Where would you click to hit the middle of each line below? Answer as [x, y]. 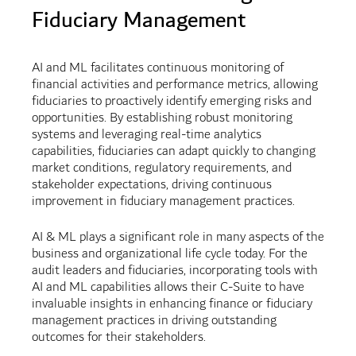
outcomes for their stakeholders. [118, 338]
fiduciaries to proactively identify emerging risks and [171, 102]
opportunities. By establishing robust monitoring [162, 118]
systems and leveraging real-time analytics [146, 135]
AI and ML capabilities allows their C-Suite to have [168, 288]
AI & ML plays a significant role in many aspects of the [178, 238]
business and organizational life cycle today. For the [169, 254]
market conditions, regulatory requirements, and [161, 168]
